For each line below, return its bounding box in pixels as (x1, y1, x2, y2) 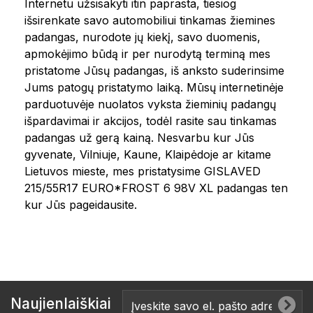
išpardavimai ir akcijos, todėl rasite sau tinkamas (24, 114, 277, 128)
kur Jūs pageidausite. (24, 198, 137, 212)
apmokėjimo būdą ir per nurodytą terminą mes (24, 47, 270, 61)
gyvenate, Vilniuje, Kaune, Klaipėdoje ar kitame (24, 147, 271, 161)
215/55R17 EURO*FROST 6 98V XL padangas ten (24, 181, 288, 195)
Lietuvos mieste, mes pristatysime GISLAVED (24, 164, 261, 178)
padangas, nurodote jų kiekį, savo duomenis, (24, 30, 261, 44)
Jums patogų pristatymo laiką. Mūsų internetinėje (24, 80, 284, 94)
